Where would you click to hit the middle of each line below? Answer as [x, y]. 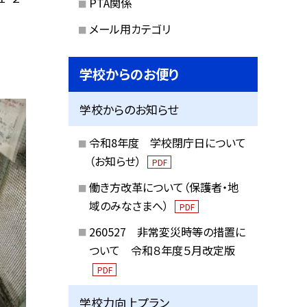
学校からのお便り [130, 74]
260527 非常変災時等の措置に [167, 231]
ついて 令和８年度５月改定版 [162, 250]
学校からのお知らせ [129, 109]
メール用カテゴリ [130, 28]
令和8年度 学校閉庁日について [167, 143]
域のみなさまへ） [130, 205]
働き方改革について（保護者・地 [163, 187]
